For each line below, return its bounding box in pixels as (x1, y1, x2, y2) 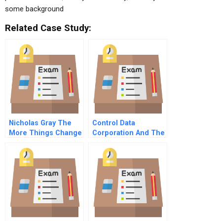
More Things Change (9, 129, 82, 137)
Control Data (92, 119, 135, 127)
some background (5, 4, 64, 13)
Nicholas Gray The (9, 119, 72, 127)
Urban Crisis (92, 139, 135, 147)
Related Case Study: (5, 23, 91, 34)
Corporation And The (92, 129, 165, 137)
